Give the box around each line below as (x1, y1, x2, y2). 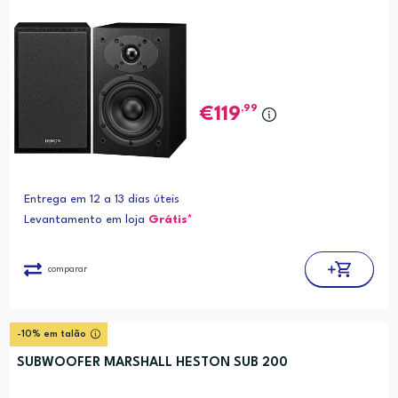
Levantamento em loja (23, 214, 148, 227)
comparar (47, 264, 87, 274)
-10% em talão (16, 330, 86, 340)
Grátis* (147, 214, 193, 227)
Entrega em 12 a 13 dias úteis (23, 194, 179, 206)
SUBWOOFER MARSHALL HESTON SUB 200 (16, 356, 288, 370)
